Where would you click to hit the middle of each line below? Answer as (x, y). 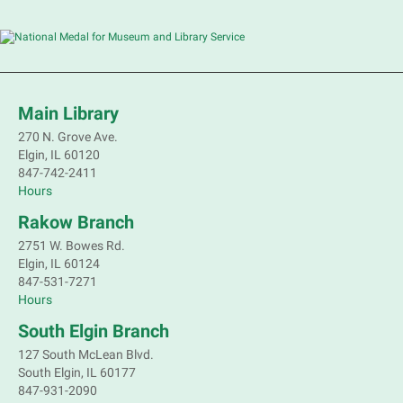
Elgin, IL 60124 (59, 264)
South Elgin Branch (94, 331)
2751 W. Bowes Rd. (72, 246)
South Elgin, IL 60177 (77, 373)
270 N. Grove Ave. (68, 137)
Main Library (68, 114)
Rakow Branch (76, 223)
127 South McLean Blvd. (86, 355)
